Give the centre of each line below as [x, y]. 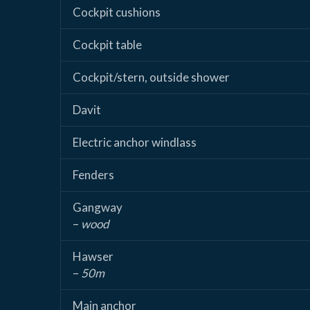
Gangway [98, 208]
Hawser [93, 257]
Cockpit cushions [117, 12]
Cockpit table [107, 45]
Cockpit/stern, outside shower [151, 77]
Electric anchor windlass [135, 143]
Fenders [93, 175]
